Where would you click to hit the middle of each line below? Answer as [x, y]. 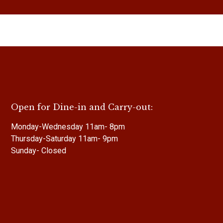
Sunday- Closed [39, 151]
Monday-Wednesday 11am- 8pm [68, 127]
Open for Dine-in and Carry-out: [82, 107]
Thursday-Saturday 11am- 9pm [64, 139]
